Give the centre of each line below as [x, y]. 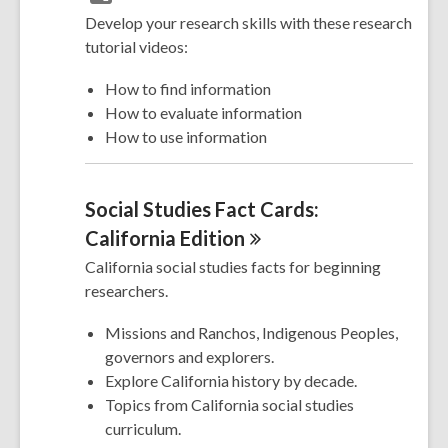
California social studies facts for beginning [233, 266]
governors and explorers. [189, 356]
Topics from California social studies [229, 404]
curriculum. [143, 428]
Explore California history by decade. [231, 380]
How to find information [188, 89]
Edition [212, 237]
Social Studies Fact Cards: [202, 208]
